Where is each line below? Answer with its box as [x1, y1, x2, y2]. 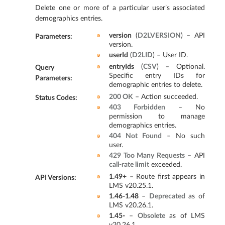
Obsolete [137, 212, 165, 220]
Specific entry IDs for [108, 72, 205, 80]
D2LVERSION [137, 31, 181, 39]
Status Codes [35, 94, 75, 102]
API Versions [35, 174, 74, 182]
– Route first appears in [126, 173, 205, 181]
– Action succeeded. [133, 93, 198, 101]
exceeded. [149, 161, 182, 169]
